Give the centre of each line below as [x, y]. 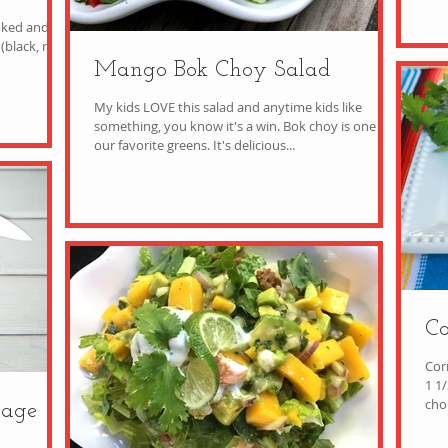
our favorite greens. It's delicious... [254, 145]
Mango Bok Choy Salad [212, 70]
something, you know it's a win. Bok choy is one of [188, 126]
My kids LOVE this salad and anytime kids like [228, 107]
